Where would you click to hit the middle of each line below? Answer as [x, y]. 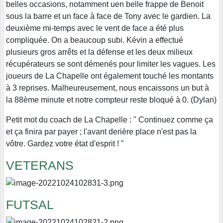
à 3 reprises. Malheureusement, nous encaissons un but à [108, 88]
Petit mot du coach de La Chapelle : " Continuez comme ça [110, 120]
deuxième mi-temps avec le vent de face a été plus [95, 28]
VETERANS [40, 166]
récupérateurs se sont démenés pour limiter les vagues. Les [111, 64]
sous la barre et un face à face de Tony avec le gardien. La [108, 16]
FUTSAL [30, 204]
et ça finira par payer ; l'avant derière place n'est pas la [101, 132]
